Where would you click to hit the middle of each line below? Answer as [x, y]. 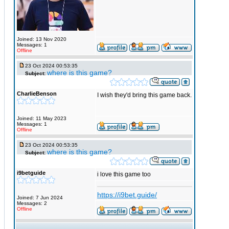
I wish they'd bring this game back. [144, 95]
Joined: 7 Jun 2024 [40, 198]
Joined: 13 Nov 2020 [42, 39]
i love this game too [124, 174]
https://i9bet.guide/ [127, 195]
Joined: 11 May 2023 [42, 118]
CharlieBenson [37, 94]
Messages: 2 [32, 203]
